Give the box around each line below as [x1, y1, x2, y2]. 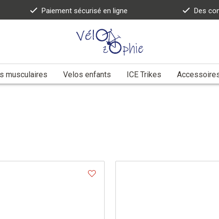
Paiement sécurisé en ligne [42, 6, 128, 15]
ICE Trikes [127, 69, 161, 79]
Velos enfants [63, 69, 111, 79]
